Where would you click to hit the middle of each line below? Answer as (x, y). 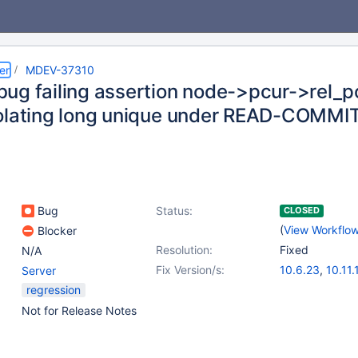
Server (39, 270)
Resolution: (184, 250)
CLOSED (302, 210)
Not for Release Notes (79, 310)
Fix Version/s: (190, 270)
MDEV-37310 (60, 70)
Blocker (56, 231)
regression (54, 290)
